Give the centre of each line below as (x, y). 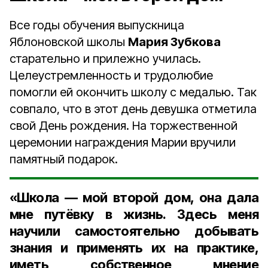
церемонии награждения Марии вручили (123, 142)
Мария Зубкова (174, 42)
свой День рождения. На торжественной (124, 126)
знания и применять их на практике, (134, 248)
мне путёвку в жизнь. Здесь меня (134, 214)
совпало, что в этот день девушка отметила (133, 109)
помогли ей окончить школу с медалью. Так (133, 92)
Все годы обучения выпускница (97, 25)
